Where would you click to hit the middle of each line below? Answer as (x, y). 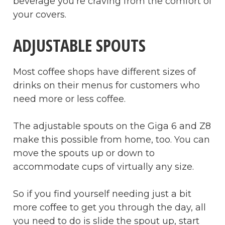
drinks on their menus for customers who (106, 85)
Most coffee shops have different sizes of (104, 72)
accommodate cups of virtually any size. (103, 166)
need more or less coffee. (69, 99)
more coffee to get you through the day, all (109, 207)
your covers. (40, 14)
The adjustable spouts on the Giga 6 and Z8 (112, 126)
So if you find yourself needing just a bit (102, 194)
